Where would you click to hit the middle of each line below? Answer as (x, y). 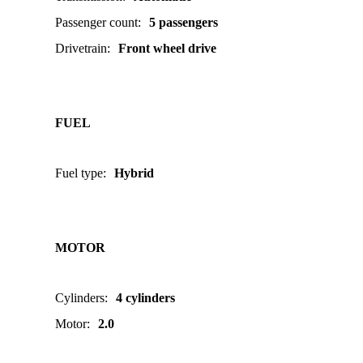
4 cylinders (145, 298)
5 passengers (184, 22)
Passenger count (96, 22)
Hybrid (134, 173)
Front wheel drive (167, 48)
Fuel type (79, 173)
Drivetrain (81, 48)
